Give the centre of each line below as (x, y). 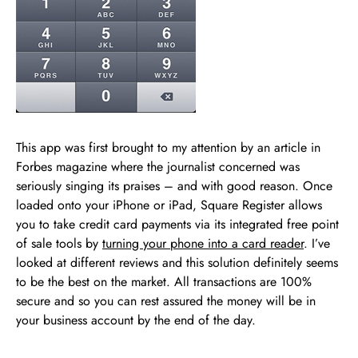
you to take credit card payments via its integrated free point (177, 224)
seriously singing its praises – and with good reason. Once (174, 185)
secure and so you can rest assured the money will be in (166, 300)
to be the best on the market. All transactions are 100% (164, 281)
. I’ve (317, 243)
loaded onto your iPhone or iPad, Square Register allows (169, 205)
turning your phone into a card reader (203, 243)
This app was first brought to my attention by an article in (168, 147)
